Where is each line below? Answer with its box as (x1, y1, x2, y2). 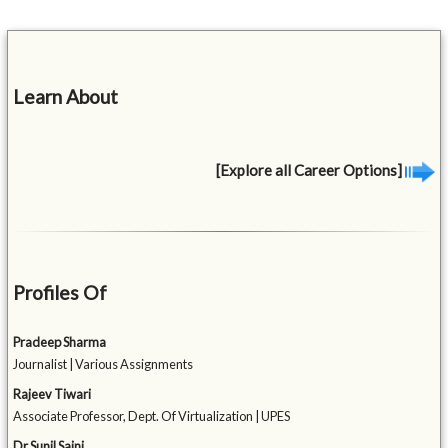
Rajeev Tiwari (13, 386, 92, 403)
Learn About (13, 84, 119, 108)
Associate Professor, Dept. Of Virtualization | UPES (13, 408, 291, 425)
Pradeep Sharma (13, 334, 107, 351)
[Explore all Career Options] (215, 160, 405, 179)
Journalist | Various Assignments (13, 356, 194, 373)
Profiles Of (13, 281, 108, 305)
